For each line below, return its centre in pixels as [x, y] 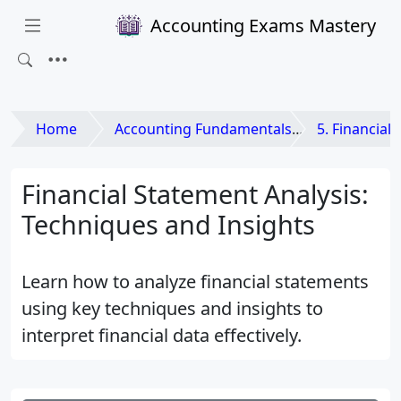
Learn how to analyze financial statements [195, 282]
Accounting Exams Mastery [263, 26]
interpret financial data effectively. [162, 335]
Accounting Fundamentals [203, 129]
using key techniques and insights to [172, 308]
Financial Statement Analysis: [195, 194]
